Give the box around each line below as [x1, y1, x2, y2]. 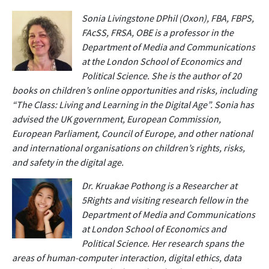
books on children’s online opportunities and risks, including [12, 83, 257, 96]
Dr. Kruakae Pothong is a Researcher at [82, 179, 237, 192]
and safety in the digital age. [12, 156, 124, 168]
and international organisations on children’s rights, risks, [12, 141, 245, 154]
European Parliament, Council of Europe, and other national [12, 127, 253, 139]
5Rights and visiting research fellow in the [82, 193, 248, 206]
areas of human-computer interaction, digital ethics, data [12, 251, 241, 264]
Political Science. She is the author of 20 [82, 69, 241, 82]
